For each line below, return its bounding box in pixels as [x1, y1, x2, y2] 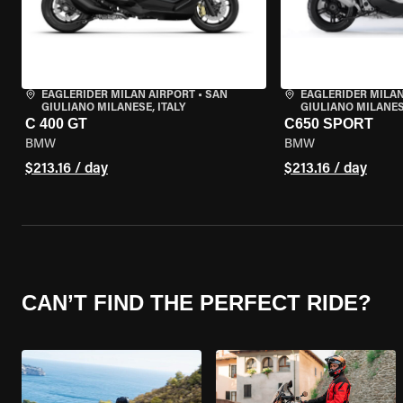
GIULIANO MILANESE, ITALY [41, 103, 185, 113]
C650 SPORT [283, 116, 373, 131]
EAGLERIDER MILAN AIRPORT [41, 90, 195, 101]
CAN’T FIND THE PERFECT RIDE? [22, 290, 372, 315]
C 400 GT [25, 116, 87, 131]
